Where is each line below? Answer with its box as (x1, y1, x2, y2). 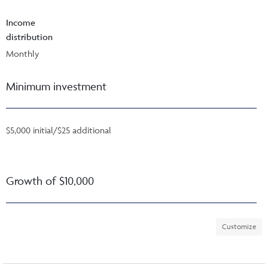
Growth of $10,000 (6, 173, 94, 188)
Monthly (6, 47, 39, 59)
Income (6, 16, 35, 28)
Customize (222, 221, 256, 231)
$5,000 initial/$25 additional (6, 124, 111, 136)
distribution (6, 31, 53, 42)
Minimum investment (6, 78, 106, 93)
